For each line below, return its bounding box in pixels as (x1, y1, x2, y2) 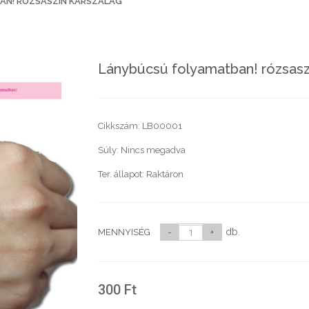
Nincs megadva (120, 145, 186, 155)
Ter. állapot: (97, 169, 146, 179)
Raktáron (146, 169, 183, 179)
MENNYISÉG (97, 227, 150, 237)
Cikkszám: (97, 121, 142, 131)
